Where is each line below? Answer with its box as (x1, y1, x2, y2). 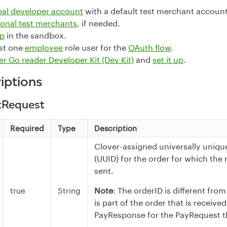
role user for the (63, 43, 128, 53)
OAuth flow (128, 43, 171, 53)
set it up (153, 55, 183, 65)
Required (10, 124, 44, 133)
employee (25, 43, 63, 53)
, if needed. (77, 18, 120, 28)
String (58, 186, 81, 196)
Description (94, 124, 137, 133)
